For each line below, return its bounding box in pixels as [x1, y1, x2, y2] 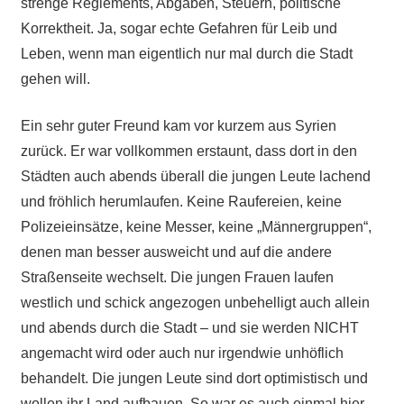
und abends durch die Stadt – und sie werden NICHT [20, 319, 359, 335]
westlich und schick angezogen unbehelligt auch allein [20, 294, 370, 310]
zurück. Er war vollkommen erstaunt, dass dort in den [20, 142, 357, 159]
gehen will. [20, 70, 90, 87]
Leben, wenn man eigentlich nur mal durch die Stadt [20, 45, 353, 61]
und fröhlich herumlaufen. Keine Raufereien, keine [20, 193, 342, 209]
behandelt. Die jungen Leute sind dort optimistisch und [20, 370, 368, 386]
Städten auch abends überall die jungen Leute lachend [20, 168, 371, 184]
